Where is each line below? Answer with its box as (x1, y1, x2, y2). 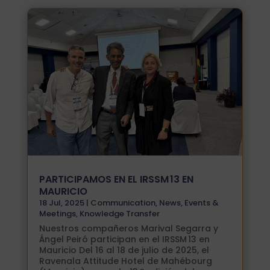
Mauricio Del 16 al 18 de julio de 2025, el (39, 244, 209, 257)
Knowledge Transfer (79, 208, 160, 220)
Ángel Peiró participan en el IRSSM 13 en (39, 233, 210, 246)
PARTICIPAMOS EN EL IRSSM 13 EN (39, 172, 193, 187)
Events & (184, 197, 219, 209)
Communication (90, 197, 155, 209)
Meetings (39, 208, 76, 220)
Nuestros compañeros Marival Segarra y (39, 222, 218, 235)
